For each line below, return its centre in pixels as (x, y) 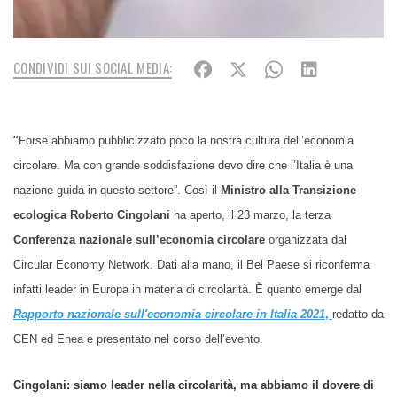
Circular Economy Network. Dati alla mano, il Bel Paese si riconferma (191, 264)
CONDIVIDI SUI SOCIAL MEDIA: (93, 67)
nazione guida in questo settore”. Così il (117, 190)
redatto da (358, 314)
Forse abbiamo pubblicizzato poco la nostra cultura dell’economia (186, 140)
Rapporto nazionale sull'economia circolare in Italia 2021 (169, 314)
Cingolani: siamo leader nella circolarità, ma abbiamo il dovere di (194, 385)
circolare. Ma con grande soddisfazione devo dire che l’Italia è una (183, 165)
